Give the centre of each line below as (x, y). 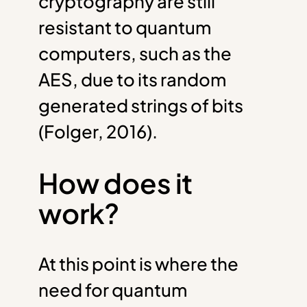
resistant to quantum (125, 27)
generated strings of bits (141, 106)
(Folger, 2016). (98, 132)
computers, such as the (135, 53)
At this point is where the (138, 263)
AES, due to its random (132, 79)
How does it (116, 182)
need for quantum (113, 289)
